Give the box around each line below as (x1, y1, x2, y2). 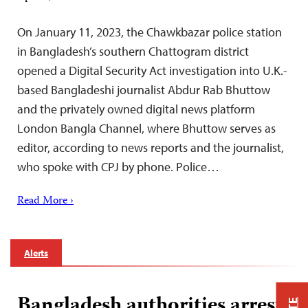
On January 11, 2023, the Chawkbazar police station (17, 23, 282, 40)
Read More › (17, 192, 74, 210)
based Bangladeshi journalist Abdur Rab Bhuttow (17, 81, 270, 98)
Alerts (24, 246, 49, 259)
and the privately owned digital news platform (17, 100, 255, 117)
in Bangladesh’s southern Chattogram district (17, 43, 249, 59)
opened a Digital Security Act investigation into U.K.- (17, 62, 287, 78)
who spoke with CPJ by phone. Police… (17, 158, 219, 175)
